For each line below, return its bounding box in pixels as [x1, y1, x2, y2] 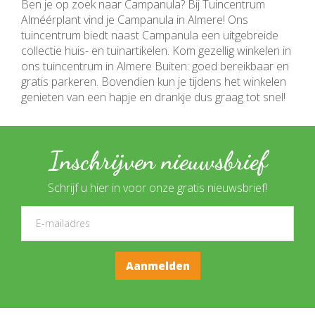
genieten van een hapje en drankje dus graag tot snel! [21, 89, 288, 105]
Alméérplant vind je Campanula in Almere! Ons [21, 11, 248, 27]
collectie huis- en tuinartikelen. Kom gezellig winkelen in [21, 42, 291, 58]
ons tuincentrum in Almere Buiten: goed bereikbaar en [21, 58, 289, 74]
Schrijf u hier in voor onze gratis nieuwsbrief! [48, 180, 267, 195]
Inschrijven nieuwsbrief [48, 145, 267, 176]
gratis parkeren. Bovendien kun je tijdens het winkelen [21, 73, 286, 89]
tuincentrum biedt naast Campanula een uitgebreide [21, 27, 278, 43]
